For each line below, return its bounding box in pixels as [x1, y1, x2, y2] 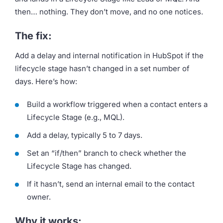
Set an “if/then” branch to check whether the [27, 148, 186, 158]
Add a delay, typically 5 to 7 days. [27, 130, 142, 140]
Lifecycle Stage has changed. [27, 161, 131, 171]
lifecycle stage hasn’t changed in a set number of [15, 63, 190, 73]
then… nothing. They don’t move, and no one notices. [15, 6, 203, 16]
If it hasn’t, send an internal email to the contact [27, 179, 195, 189]
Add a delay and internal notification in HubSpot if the [15, 50, 204, 60]
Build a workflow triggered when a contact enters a [27, 99, 208, 109]
